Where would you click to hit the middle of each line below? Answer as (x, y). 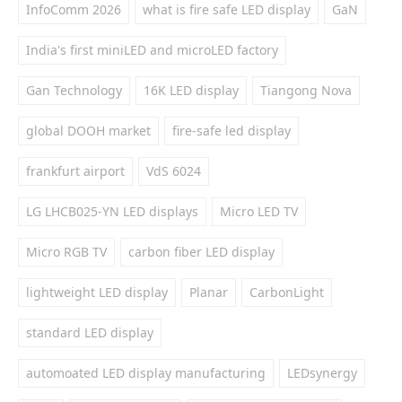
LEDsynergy (322, 373)
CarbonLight (287, 292)
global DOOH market (88, 131)
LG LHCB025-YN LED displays (112, 211)
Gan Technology (74, 90)
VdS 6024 (174, 171)
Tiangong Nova (306, 90)
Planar (209, 292)
